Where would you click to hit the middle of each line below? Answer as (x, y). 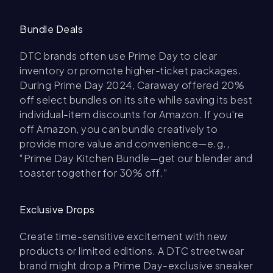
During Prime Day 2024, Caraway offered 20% (132, 85)
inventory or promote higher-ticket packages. (130, 71)
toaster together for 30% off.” (93, 173)
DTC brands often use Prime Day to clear (119, 56)
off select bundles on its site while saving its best (136, 100)
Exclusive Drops (57, 210)
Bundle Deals (51, 29)
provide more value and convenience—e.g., (124, 144)
